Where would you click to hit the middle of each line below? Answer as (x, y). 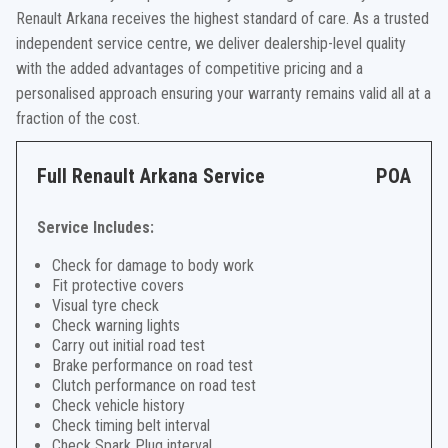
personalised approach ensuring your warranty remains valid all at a (223, 93)
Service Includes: (95, 227)
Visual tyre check (105, 305)
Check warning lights (116, 325)
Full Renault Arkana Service (151, 176)
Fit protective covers (118, 285)
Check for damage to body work (153, 265)
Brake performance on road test (152, 365)
